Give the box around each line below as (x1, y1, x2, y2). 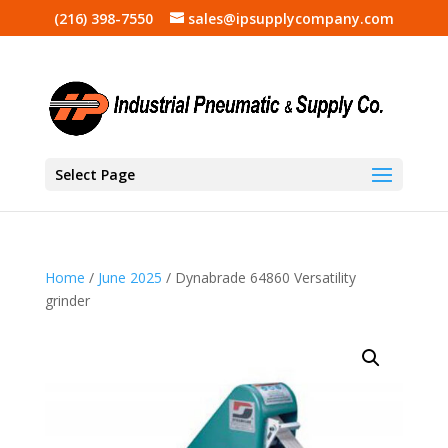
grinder (44, 291, 90, 310)
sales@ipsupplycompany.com (187, 8, 394, 28)
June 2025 (97, 268, 162, 287)
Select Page (54, 164, 135, 184)
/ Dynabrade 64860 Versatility (161, 268, 356, 287)
